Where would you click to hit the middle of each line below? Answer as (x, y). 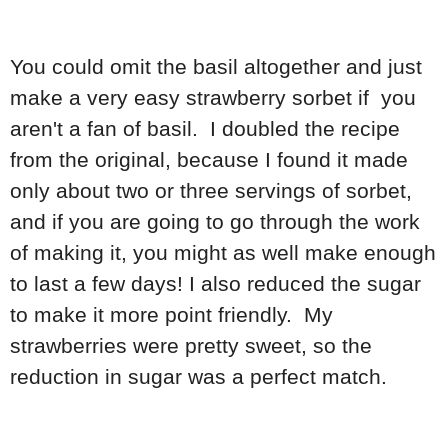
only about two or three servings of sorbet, (211, 191)
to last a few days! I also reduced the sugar (215, 284)
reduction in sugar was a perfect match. (201, 377)
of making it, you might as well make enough (223, 253)
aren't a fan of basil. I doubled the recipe (205, 129)
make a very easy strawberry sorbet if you (213, 98)
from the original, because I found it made (209, 160)
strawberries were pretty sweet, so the (191, 346)
